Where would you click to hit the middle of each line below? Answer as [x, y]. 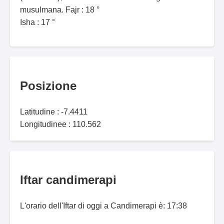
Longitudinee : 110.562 [60, 124]
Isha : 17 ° [37, 22]
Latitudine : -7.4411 [54, 112]
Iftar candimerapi [68, 180]
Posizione [48, 86]
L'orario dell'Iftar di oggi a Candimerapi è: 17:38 [103, 206]
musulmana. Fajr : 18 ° [60, 10]
